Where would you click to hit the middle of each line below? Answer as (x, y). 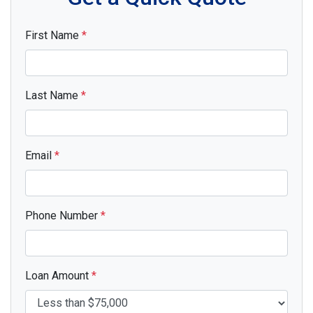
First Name (53, 35)
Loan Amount (58, 275)
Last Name (53, 95)
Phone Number (63, 215)
